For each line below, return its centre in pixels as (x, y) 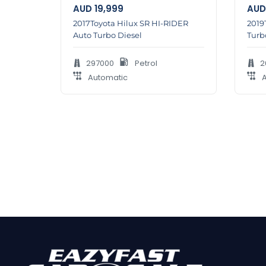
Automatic (107, 77)
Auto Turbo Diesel (107, 35)
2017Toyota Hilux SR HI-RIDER (131, 23)
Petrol (145, 63)
